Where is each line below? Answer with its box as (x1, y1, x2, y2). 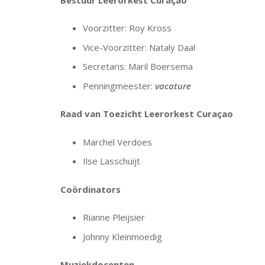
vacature (154, 79, 191, 92)
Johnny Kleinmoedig (82, 230, 162, 243)
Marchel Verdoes (82, 135, 152, 148)
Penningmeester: (82, 79, 155, 92)
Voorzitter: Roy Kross (82, 22, 172, 34)
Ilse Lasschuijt (82, 155, 140, 167)
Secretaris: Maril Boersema (82, 60, 193, 72)
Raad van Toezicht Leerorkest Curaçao (60, 108, 233, 119)
